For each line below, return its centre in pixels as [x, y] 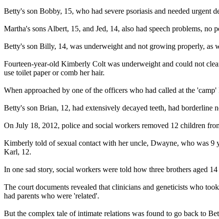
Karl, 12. [18, 152]
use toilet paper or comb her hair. [54, 72]
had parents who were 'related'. [52, 196]
